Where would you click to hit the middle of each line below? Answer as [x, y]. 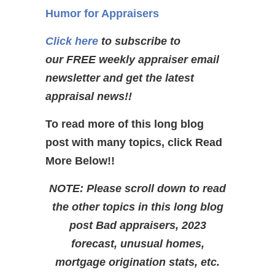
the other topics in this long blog [137, 207]
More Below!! [80, 161]
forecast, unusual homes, [137, 244]
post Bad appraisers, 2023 [137, 226]
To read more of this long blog [125, 124]
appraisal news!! [89, 97]
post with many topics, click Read [134, 143]
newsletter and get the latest [120, 78]
